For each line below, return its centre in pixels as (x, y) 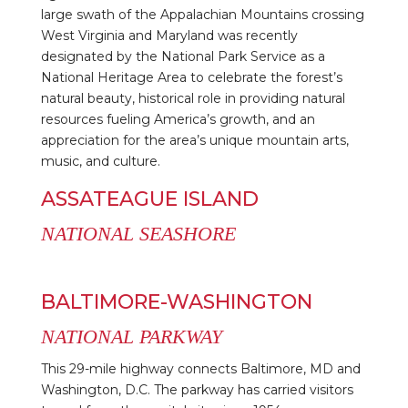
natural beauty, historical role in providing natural (193, 98)
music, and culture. (100, 161)
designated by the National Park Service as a (183, 56)
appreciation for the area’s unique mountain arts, (194, 140)
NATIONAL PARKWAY (131, 336)
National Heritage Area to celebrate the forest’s (191, 77)
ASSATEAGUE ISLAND (149, 199)
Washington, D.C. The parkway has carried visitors (197, 389)
